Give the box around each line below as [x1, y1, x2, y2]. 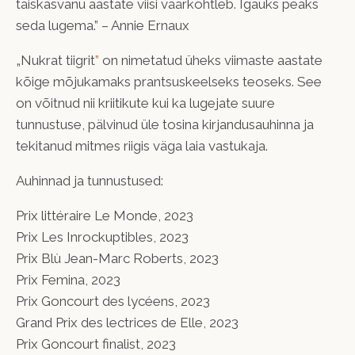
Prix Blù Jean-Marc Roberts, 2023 [16, 250, 219, 266]
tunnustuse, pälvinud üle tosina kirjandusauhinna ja [16, 116, 314, 132]
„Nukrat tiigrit [16, 52, 95, 68]
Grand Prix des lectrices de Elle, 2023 [16, 314, 239, 330]
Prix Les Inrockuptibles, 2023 [16, 228, 189, 245]
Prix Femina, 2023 [16, 271, 120, 288]
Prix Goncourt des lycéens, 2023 [16, 292, 210, 309]
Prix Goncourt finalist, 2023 [16, 335, 176, 352]
